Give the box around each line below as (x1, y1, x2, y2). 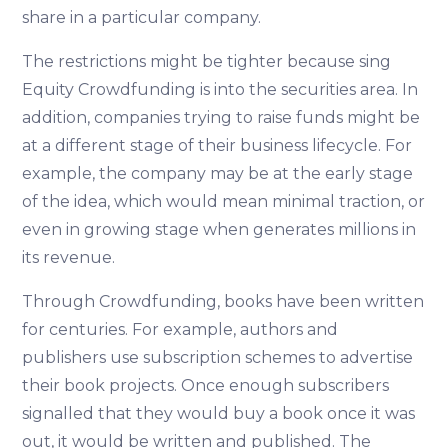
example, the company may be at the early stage (22, 164, 414, 184)
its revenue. (22, 248, 120, 268)
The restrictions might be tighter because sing (22, 52, 392, 72)
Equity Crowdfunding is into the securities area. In (22, 80, 419, 100)
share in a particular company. (22, 8, 266, 28)
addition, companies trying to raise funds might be (22, 108, 421, 128)
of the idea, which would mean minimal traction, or (22, 192, 426, 212)
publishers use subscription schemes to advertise (22, 348, 414, 368)
